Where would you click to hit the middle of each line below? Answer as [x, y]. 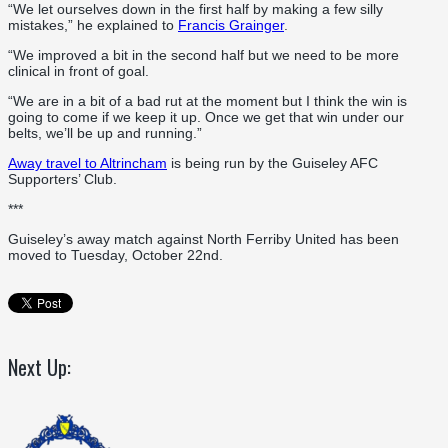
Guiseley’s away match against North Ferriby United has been [203, 238]
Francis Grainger [231, 24]
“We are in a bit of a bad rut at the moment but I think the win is [207, 100]
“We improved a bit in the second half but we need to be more [203, 54]
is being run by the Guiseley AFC [272, 162]
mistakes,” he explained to [93, 24]
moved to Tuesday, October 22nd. [115, 254]
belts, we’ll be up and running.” [105, 132]
